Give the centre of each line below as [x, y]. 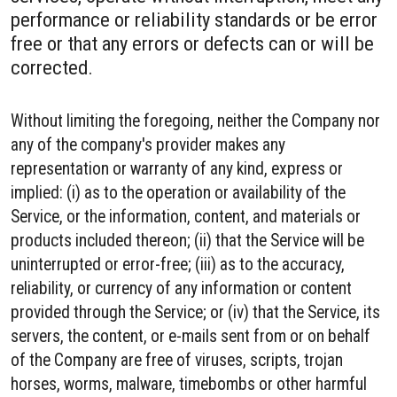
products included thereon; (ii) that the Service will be [187, 241]
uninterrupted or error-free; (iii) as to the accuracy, [178, 265]
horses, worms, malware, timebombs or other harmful [189, 384]
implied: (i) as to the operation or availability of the [178, 193]
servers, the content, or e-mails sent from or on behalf [191, 336]
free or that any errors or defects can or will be [192, 43]
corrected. [52, 67]
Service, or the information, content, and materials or [186, 217]
